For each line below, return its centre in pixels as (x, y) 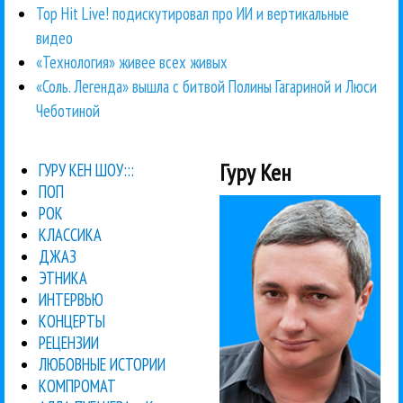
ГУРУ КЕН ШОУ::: (87, 170)
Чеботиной (68, 110)
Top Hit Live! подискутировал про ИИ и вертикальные (193, 13)
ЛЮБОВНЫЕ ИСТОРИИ (103, 364)
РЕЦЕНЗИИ (69, 342)
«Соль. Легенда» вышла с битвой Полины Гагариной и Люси (206, 86)
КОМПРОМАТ (78, 385)
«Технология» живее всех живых (132, 62)
